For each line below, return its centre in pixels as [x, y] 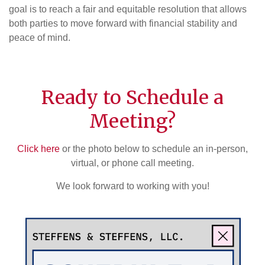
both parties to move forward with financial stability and [123, 23]
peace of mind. [40, 38]
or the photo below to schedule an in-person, [154, 149]
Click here [38, 149]
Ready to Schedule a [132, 98]
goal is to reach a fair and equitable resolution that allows [128, 9]
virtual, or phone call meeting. [132, 163]
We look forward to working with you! [132, 186]
